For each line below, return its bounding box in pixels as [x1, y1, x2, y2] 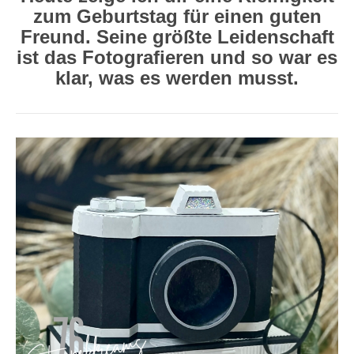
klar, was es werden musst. [55, 67, 299, 88]
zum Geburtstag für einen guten [32, 6, 322, 27]
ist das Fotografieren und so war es [17, 47, 337, 68]
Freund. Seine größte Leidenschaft [20, 26, 334, 47]
